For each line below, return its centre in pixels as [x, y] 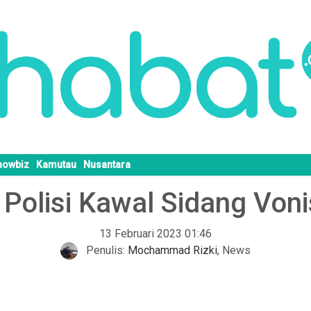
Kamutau [56, 165]
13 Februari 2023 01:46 [155, 234]
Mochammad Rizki [173, 251]
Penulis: [106, 251]
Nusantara [107, 165]
